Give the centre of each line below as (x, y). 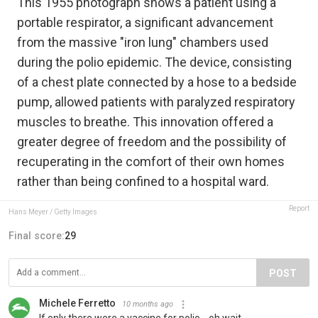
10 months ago (148, 305)
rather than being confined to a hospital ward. (143, 182)
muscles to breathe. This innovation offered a (145, 122)
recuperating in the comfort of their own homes (151, 162)
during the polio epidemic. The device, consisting (154, 62)
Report (299, 209)
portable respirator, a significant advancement (145, 23)
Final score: (37, 236)
